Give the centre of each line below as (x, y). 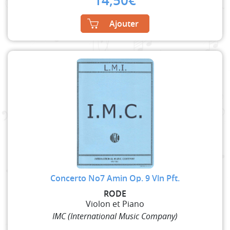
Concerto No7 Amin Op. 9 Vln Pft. (115, 178)
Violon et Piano (115, 204)
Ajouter (124, 23)
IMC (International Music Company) (115, 216)
